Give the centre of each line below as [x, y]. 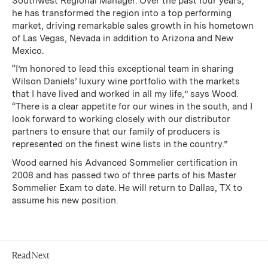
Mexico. [28, 51]
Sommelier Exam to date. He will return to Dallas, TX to [127, 188]
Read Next [31, 255]
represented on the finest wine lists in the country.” [119, 144]
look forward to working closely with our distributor [121, 119]
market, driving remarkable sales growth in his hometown [133, 25]
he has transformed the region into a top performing [121, 13]
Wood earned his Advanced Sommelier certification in [124, 163]
